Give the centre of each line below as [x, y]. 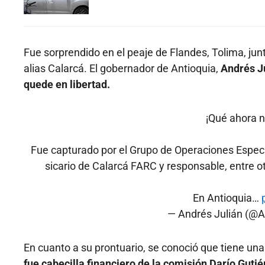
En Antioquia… [227, 198]
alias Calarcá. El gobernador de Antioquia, [122, 69]
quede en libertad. [67, 85]
